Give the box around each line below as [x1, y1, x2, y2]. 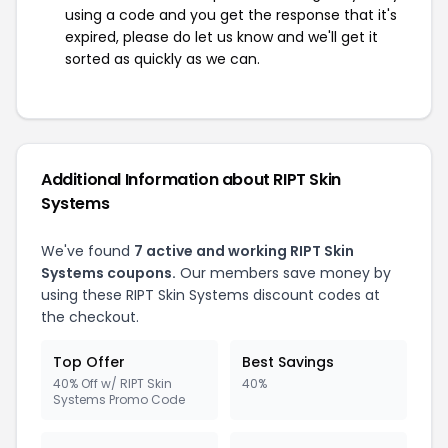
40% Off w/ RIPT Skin [53, 375, 172, 392]
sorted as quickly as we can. [65, 49, 260, 69]
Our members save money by [176, 263, 391, 283]
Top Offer [53, 352, 125, 372]
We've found [41, 241, 134, 261]
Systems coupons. [41, 263, 176, 283]
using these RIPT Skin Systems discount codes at [41, 285, 380, 305]
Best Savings [242, 352, 334, 372]
